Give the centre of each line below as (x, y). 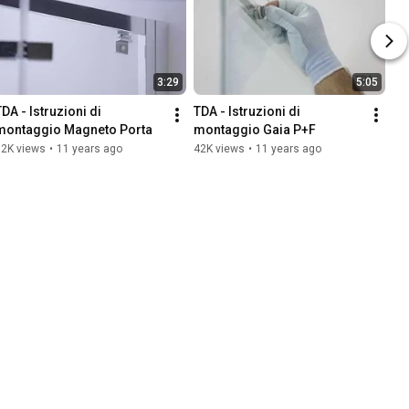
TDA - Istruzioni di (247, 112)
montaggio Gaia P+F (255, 130)
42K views (219, 149)
